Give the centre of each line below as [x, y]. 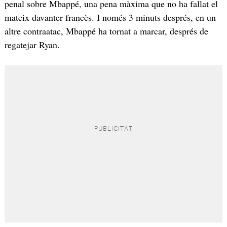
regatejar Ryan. [32, 44]
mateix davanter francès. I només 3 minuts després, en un [110, 17]
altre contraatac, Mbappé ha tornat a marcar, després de [106, 31]
